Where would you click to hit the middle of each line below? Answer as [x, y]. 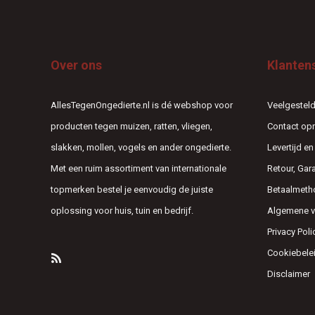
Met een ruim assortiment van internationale [139, 168]
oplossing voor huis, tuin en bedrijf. [122, 210]
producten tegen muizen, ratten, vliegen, [131, 126]
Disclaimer [288, 274]
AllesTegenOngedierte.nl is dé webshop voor [142, 105]
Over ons [76, 65]
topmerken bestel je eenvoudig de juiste [132, 189]
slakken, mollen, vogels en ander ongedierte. [141, 147]
